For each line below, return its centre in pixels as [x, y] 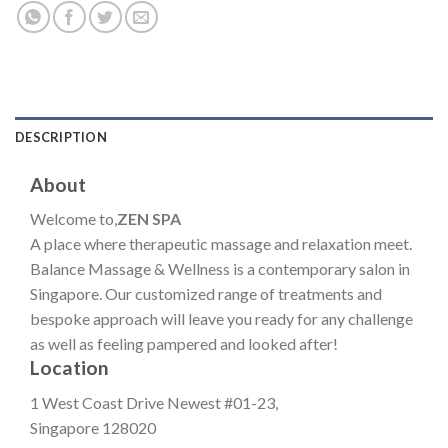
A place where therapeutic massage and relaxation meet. [221, 244]
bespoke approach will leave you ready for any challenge [221, 319]
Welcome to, [73, 219]
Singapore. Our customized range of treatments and [206, 294]
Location [69, 368]
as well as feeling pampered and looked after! [184, 344]
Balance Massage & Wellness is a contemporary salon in [220, 269]
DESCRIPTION [61, 136]
